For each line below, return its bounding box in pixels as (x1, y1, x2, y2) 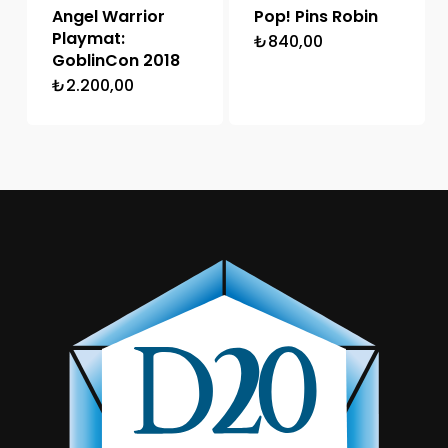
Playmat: (51, 27, 125, 51)
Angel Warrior (51, 5, 165, 29)
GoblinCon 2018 (51, 49, 180, 73)
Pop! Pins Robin (253, 5, 378, 29)
